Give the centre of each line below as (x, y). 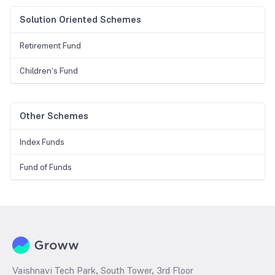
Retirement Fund (50, 46)
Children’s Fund (49, 71)
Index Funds (42, 142)
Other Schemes (54, 116)
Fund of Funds (46, 167)
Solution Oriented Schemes (80, 20)
